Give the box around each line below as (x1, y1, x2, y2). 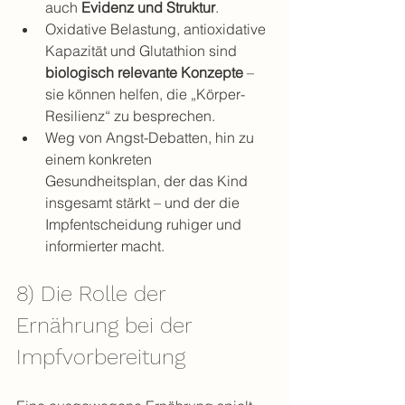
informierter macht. (45, 237, 165, 255)
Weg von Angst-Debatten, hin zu (45, 128, 258, 146)
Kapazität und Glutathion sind (45, 42, 240, 60)
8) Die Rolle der (16, 281, 172, 306)
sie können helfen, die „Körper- (45, 85, 245, 103)
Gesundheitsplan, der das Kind (45, 172, 251, 190)
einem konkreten (45, 150, 155, 168)
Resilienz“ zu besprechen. (45, 107, 215, 125)
